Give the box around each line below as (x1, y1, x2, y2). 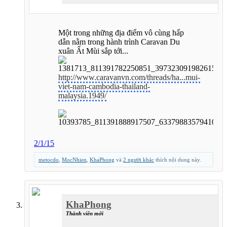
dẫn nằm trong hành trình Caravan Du (58, 37, 180, 46)
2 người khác (123, 156, 154, 163)
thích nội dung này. (154, 156, 201, 163)
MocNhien (62, 156, 87, 163)
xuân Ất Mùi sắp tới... (58, 46, 128, 55)
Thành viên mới (66, 210, 103, 216)
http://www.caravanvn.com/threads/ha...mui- (58, 72, 200, 82)
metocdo (39, 156, 59, 163)
